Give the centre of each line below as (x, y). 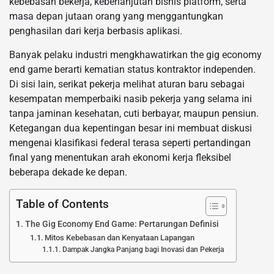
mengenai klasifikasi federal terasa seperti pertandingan (130, 143)
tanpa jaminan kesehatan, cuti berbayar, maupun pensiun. (134, 113)
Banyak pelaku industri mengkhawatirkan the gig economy (135, 54)
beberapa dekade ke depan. (68, 172)
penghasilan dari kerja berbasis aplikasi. (96, 31)
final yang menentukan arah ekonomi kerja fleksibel (120, 157)
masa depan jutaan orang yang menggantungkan (116, 16)
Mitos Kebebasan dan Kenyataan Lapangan (120, 237)
